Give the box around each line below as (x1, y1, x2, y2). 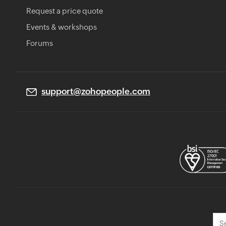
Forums (26, 38, 53, 47)
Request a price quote (26, 6, 103, 15)
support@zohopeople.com (41, 86, 150, 97)
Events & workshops (26, 22, 97, 31)
